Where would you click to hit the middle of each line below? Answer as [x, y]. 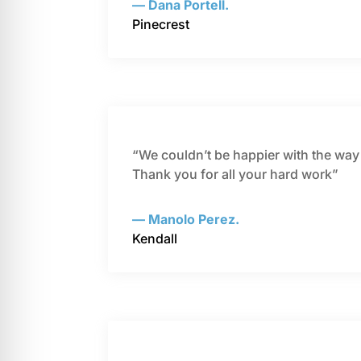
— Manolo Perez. [186, 220]
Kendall [155, 239]
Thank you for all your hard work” [236, 174]
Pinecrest [161, 25]
